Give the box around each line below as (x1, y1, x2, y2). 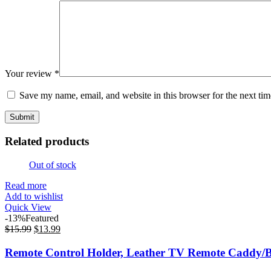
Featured (25, 212, 59, 223)
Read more (5, 180, 47, 191)
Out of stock (29, 159, 76, 170)
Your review (5, 68, 54, 79)
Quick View (5, 201, 51, 212)
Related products (5, 135, 89, 148)
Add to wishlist (5, 191, 63, 201)
